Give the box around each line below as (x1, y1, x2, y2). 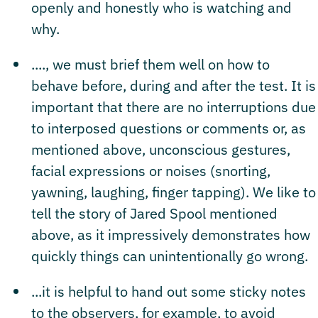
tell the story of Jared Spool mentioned (31, 203, 278, 223)
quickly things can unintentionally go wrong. (31, 246, 308, 265)
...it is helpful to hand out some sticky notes (31, 281, 306, 301)
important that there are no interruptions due (31, 97, 316, 116)
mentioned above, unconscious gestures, (31, 139, 290, 159)
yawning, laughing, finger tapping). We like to (31, 182, 316, 202)
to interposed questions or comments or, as (31, 118, 306, 138)
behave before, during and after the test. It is (31, 75, 316, 95)
